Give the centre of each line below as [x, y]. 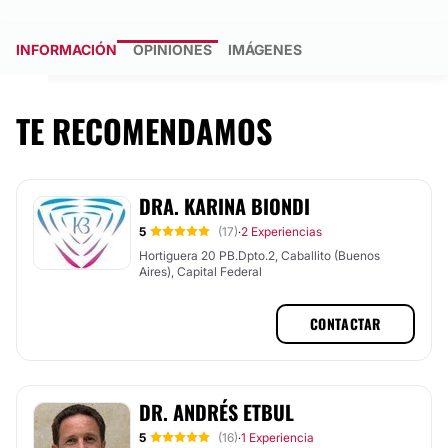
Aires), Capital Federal [200, 271]
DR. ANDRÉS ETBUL [216, 412]
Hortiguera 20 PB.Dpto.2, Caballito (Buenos [259, 255]
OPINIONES [172, 49]
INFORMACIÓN [66, 49]
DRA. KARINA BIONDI [224, 206]
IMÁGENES [265, 49]
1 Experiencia [277, 437]
